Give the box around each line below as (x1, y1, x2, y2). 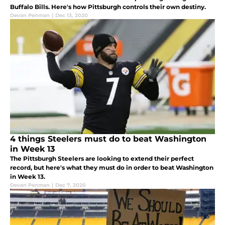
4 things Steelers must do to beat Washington (10, 134, 206, 144)
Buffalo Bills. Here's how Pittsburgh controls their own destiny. (10, 3, 206, 11)
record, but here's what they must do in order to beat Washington (10, 163, 213, 171)
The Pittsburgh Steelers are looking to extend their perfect (10, 154, 194, 162)
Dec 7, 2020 (55, 181, 86, 188)
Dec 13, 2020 (55, 12, 88, 19)
